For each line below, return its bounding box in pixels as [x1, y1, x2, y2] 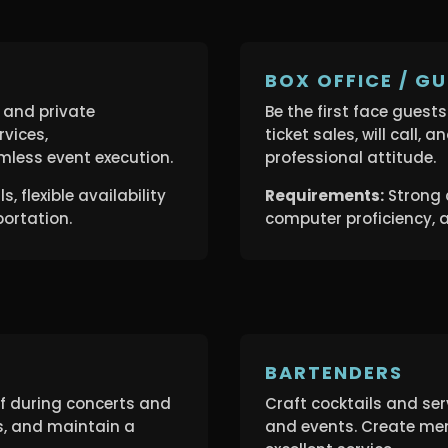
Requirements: [265, 185, 385, 207]
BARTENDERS [265, 360, 404, 385]
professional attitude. [265, 147, 437, 169]
